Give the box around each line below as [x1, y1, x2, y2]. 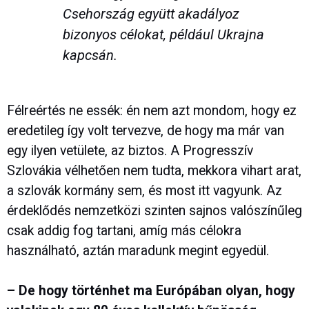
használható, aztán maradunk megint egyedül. [7, 243, 272, 259]
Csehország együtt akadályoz [62, 6, 239, 23]
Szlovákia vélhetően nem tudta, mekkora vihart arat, [7, 163, 301, 179]
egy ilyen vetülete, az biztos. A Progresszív [7, 143, 253, 159]
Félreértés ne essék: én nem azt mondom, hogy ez [7, 103, 297, 119]
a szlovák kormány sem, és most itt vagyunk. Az [7, 183, 282, 199]
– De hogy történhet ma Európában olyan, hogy [7, 283, 295, 299]
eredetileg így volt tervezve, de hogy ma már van [7, 123, 284, 139]
